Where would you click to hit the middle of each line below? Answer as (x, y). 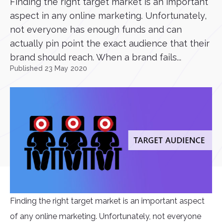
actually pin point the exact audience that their (110, 43)
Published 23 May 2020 (49, 68)
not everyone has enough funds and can (96, 29)
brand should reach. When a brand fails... (96, 57)
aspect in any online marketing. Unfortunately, (108, 16)
